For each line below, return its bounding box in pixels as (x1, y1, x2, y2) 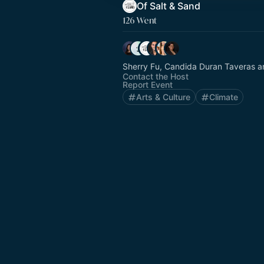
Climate (209, 92, 238, 102)
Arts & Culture (136, 92, 190, 102)
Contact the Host (123, 71, 189, 81)
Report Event (123, 80, 173, 90)
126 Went (123, 15, 157, 26)
